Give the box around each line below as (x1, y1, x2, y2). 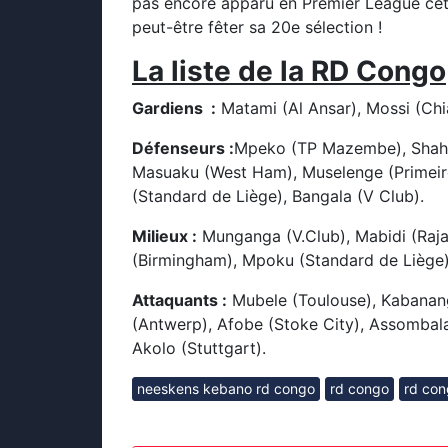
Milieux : (132, 226, 197, 246)
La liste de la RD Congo (132, 54, 446, 88)
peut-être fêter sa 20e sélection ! (132, 17, 382, 37)
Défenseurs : (132, 138, 234, 158)
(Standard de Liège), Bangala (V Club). (132, 186, 424, 206)
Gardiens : (132, 98, 216, 118)
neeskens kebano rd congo (137, 380, 315, 397)
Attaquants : (132, 290, 227, 310)
